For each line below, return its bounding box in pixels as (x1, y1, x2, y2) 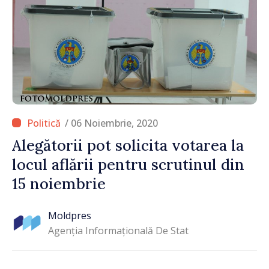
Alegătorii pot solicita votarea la (12, 135, 244, 155)
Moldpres (48, 209, 91, 223)
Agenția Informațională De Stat (48, 224, 189, 238)
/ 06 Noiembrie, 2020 (65, 116, 158, 130)
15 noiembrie (12, 174, 106, 193)
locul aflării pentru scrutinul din (12, 154, 244, 174)
